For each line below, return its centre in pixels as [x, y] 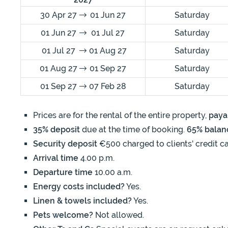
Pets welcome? [63, 215]
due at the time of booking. [133, 130]
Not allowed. [119, 215]
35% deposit [56, 130]
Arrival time [56, 158]
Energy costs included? [79, 187]
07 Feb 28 [108, 87]
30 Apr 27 [58, 15]
